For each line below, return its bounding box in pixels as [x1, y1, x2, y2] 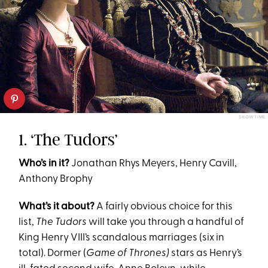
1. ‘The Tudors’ [19, 130, 118, 150]
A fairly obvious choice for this [95, 202, 233, 212]
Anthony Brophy [19, 174, 93, 185]
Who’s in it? [19, 159, 70, 169]
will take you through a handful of [87, 217, 245, 228]
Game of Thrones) [86, 248, 172, 259]
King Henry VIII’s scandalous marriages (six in [19, 233, 225, 243]
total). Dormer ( [19, 248, 87, 259]
